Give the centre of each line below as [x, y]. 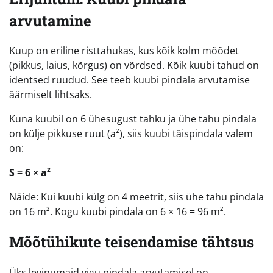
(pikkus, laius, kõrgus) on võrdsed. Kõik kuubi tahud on [134, 66]
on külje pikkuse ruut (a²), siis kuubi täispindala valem [131, 134]
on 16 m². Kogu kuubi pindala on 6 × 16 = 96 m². [118, 212]
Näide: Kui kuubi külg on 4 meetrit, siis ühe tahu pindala [136, 197]
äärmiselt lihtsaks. [51, 95]
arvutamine [50, 20]
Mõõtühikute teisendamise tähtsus [132, 242]
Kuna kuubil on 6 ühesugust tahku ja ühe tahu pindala [133, 119]
